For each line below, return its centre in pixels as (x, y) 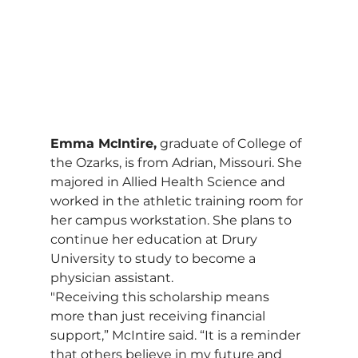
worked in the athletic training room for (178, 201)
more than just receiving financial (159, 316)
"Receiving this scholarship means (161, 296)
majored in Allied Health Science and (169, 181)
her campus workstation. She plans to (172, 220)
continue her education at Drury (155, 239)
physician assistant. (111, 277)
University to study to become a (154, 258)
